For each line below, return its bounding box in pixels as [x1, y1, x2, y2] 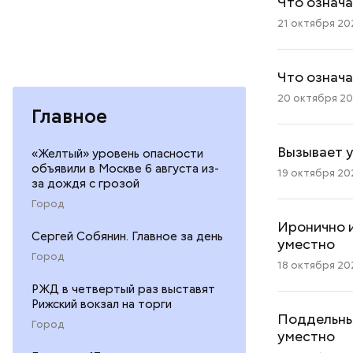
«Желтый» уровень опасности [32, 146, 203, 162]
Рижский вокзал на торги [32, 296, 172, 313]
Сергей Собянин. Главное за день [32, 229, 223, 245]
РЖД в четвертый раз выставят [32, 281, 215, 298]
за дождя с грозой [32, 176, 139, 192]
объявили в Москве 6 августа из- [32, 161, 219, 177]
